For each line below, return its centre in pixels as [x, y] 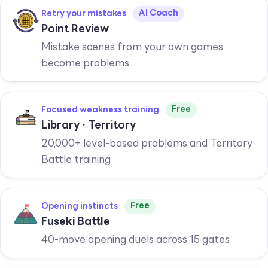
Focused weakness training [100, 110]
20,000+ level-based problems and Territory [147, 144]
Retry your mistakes [84, 14]
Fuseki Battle [76, 222]
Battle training [76, 160]
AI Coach [159, 13]
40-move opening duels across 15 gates [135, 240]
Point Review [75, 30]
